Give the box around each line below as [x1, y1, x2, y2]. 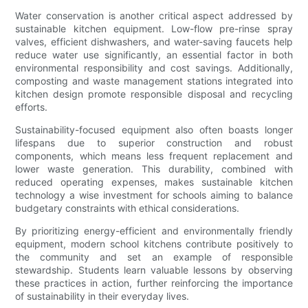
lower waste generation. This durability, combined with [15, 163, 293, 175]
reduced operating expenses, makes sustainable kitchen [15, 176, 293, 188]
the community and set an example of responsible [15, 251, 293, 263]
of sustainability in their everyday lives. [15, 290, 190, 302]
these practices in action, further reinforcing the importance [15, 277, 293, 289]
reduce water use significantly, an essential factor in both [15, 49, 293, 61]
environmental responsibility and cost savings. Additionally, [15, 62, 293, 74]
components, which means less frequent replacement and [15, 150, 293, 162]
